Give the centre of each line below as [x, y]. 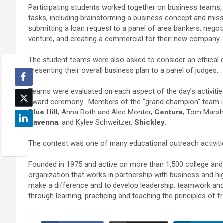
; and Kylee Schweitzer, [96, 123]
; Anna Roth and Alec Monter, [106, 112]
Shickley [150, 123]
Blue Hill [43, 112]
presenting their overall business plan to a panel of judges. [125, 70]
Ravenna [43, 123]
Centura [168, 112]
